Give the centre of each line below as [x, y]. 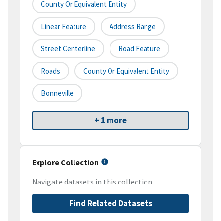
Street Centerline [68, 49]
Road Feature [139, 49]
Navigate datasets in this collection [92, 182]
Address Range [133, 27]
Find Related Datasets [110, 203]
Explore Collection [65, 163]
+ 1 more [110, 121]
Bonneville [57, 93]
